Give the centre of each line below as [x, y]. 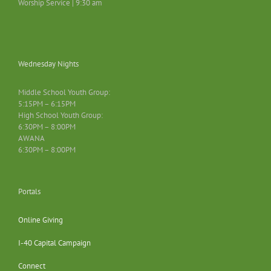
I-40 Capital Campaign [54, 243]
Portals [29, 192]
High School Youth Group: [60, 116]
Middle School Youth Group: [64, 93]
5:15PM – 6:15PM [47, 104]
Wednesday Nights [48, 64]
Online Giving [41, 220]
